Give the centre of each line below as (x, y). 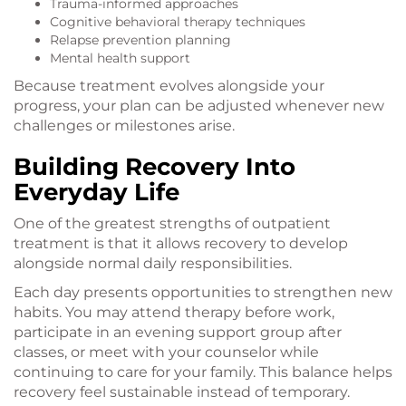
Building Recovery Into (155, 167)
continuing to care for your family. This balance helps (203, 372)
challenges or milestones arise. (124, 126)
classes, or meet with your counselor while (166, 353)
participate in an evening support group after (178, 333)
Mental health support (120, 58)
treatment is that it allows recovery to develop (181, 244)
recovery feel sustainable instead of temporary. (182, 392)
